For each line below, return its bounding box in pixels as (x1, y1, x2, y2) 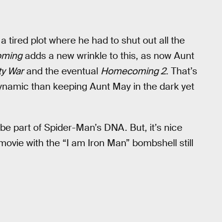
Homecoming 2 (101, 64, 166, 77)
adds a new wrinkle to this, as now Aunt (22, 49, 194, 62)
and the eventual (24, 64, 101, 77)
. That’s (166, 64, 197, 77)
